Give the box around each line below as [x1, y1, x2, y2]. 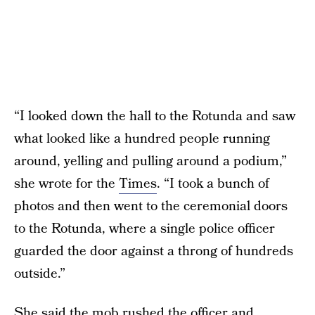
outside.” [14, 264, 65, 283]
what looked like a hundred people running [14, 129, 270, 148]
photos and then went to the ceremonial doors [14, 197, 288, 216]
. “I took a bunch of [157, 174, 269, 193]
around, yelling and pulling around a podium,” [14, 152, 287, 171]
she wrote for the [14, 174, 119, 193]
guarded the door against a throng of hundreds [14, 242, 293, 261]
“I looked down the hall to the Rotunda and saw [14, 107, 295, 126]
